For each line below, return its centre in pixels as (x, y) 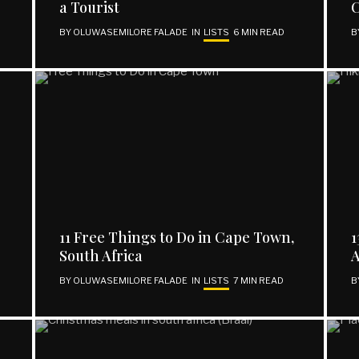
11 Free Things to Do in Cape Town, (176, 238)
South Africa (101, 256)
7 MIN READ (258, 281)
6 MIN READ (258, 32)
